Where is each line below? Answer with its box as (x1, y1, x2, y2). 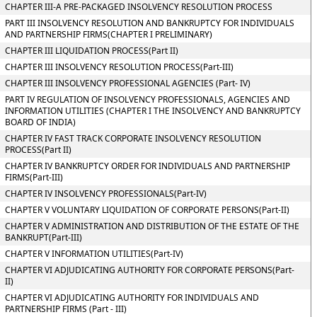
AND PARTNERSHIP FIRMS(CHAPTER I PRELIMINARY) (4, 28, 212, 40)
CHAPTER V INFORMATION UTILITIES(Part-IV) (4, 248, 183, 260)
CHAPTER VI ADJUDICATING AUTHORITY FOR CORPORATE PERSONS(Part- (4, 264, 294, 276)
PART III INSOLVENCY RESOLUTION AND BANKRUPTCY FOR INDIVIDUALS (4, 17, 294, 29)
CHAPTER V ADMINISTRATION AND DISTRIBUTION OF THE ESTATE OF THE (4, 220, 299, 232)
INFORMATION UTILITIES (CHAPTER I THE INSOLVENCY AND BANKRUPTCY (4, 105, 301, 117)
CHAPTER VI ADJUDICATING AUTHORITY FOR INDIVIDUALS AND (4, 292, 259, 304)
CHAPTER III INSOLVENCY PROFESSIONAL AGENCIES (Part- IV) (4, 77, 250, 89)
